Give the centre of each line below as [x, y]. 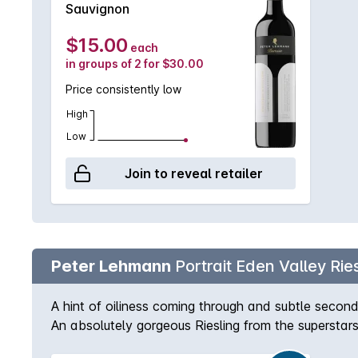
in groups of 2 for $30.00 [135, 64]
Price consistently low [123, 89]
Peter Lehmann [111, 266]
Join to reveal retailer [193, 173]
